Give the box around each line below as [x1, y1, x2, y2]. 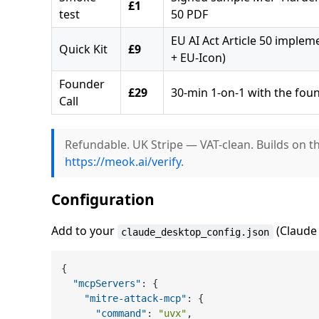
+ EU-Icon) [171, 50, 226, 66]
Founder [59, 76, 105, 93]
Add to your [51, 223, 117, 239]
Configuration [51, 189, 155, 210]
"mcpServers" [73, 277, 142, 289]
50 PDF [171, 6, 208, 23]
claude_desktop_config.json [121, 226, 270, 238]
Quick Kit [59, 41, 108, 58]
